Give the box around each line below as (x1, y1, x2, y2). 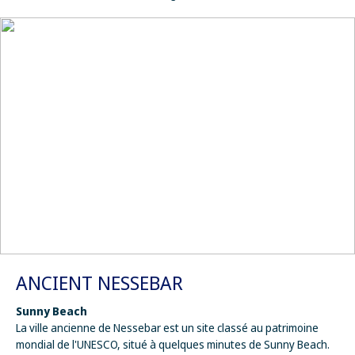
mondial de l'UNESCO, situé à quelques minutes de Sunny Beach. (16, 336, 330, 352)
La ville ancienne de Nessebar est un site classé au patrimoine (16, 319, 319, 335)
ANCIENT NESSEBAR (16, 269, 183, 296)
